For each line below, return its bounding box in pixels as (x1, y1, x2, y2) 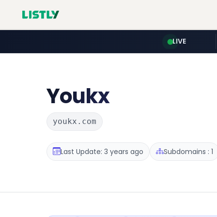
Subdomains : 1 (164, 146, 213, 156)
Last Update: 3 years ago (61, 146, 143, 156)
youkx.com (53, 117, 96, 126)
